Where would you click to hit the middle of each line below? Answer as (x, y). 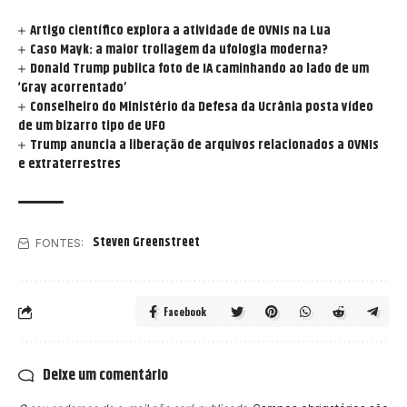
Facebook (185, 312)
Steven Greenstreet (146, 243)
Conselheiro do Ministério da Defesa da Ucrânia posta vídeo (202, 107)
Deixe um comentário (105, 376)
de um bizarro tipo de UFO (92, 126)
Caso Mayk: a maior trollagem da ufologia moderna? (179, 50)
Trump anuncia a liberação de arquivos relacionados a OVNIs (205, 145)
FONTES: (60, 243)
